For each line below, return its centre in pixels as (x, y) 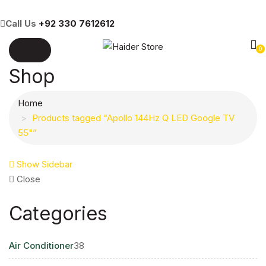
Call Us (22, 23)
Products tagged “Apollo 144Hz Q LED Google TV (133, 118)
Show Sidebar (43, 164)
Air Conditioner (41, 245)
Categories (58, 214)
